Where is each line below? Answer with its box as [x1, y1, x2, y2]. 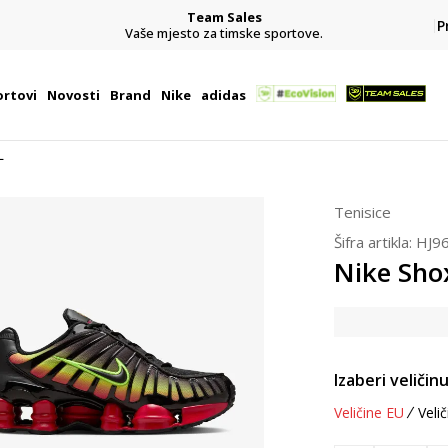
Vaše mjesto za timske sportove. [125, 23, 323, 42]
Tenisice [334, 202, 391, 222]
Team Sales [186, 7, 262, 26]
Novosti [46, 86, 100, 104]
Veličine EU [334, 403, 404, 422]
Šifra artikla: [334, 232, 416, 252]
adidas [200, 86, 246, 104]
